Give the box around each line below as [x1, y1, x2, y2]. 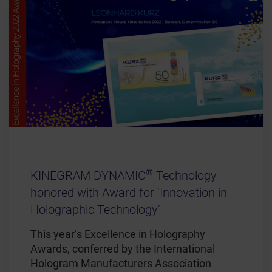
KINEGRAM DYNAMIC [30, 168, 146, 183]
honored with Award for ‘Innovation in [30, 185, 227, 200]
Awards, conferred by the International [30, 242, 215, 256]
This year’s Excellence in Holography [30, 228, 205, 241]
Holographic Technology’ [30, 202, 160, 217]
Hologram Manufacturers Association [30, 257, 211, 270]
